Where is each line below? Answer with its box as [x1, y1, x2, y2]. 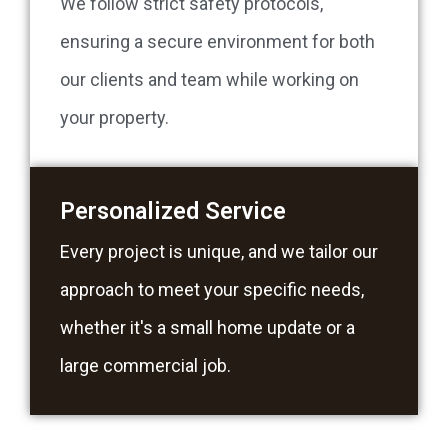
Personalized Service [60, 197, 286, 226]
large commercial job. [60, 355, 231, 377]
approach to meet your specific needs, [60, 279, 364, 301]
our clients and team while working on [60, 69, 359, 91]
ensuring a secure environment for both [60, 31, 375, 53]
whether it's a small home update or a [60, 317, 355, 339]
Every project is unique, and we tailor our [60, 241, 378, 263]
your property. [60, 107, 169, 129]
